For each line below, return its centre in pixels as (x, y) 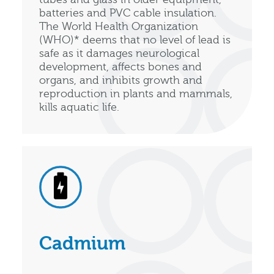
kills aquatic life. (79, 108)
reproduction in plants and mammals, (136, 94)
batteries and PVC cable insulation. (128, 13)
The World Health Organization (119, 27)
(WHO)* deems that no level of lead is (135, 40)
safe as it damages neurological (119, 54)
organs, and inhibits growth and (121, 81)
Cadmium (82, 244)
